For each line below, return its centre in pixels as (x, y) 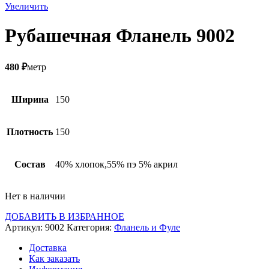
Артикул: (25, 227)
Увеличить (26, 6)
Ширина (30, 99)
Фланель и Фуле (147, 227)
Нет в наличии (35, 196)
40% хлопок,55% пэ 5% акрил (116, 164)
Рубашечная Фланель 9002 (120, 36)
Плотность (30, 131)
